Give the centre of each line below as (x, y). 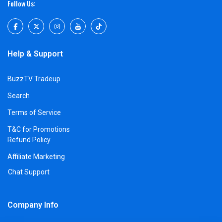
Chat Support (29, 172)
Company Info (33, 205)
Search (19, 96)
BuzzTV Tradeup (34, 79)
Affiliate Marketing (36, 157)
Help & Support (35, 54)
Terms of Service (34, 113)
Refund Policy (29, 140)
